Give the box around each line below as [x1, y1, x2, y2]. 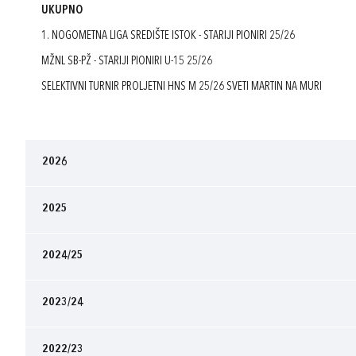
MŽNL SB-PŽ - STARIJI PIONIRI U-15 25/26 [41, 56, 212, 68]
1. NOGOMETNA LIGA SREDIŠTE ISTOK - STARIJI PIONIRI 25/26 [41, 30, 295, 42]
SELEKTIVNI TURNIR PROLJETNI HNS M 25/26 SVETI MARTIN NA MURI [41, 81, 322, 93]
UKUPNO [41, 5, 83, 17]
